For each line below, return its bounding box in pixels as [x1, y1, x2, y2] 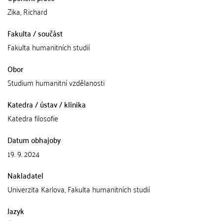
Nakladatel [7, 168, 43, 182]
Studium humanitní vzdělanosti [7, 75, 105, 89]
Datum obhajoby [7, 133, 61, 147]
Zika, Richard [7, 4, 47, 18]
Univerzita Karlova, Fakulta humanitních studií [7, 182, 150, 196]
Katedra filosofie [7, 111, 58, 125]
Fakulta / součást [7, 26, 63, 40]
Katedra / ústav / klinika [7, 97, 86, 111]
